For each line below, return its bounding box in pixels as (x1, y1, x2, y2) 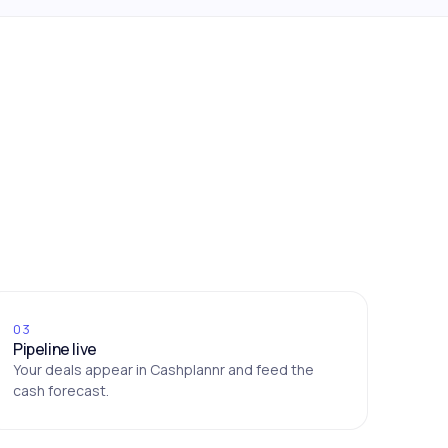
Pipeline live (13, 338, 97, 361)
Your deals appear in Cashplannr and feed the (13, 360, 314, 380)
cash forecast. (13, 381, 109, 401)
